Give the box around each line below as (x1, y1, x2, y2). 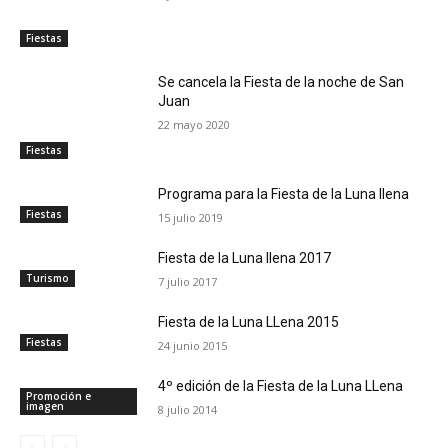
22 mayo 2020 (158, 117, 231, 133)
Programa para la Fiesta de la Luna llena (158, 185, 410, 202)
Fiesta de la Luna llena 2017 (158, 249, 332, 266)
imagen (26, 398, 64, 413)
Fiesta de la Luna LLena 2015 (158, 313, 340, 330)
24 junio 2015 (158, 337, 228, 353)
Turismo (26, 270, 69, 285)
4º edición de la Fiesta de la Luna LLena (158, 377, 404, 394)
